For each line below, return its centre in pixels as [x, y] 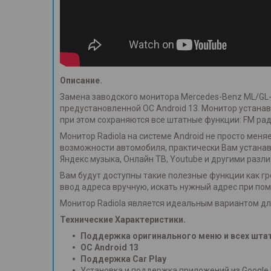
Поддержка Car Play [123, 259]
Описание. [81, 81]
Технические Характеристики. [123, 220]
